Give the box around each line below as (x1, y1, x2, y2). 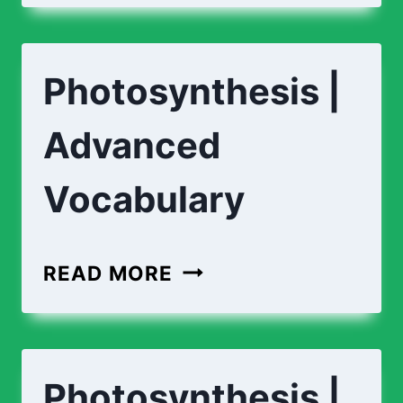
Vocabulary (43, 176, 245, 221)
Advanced (43, 122, 220, 167)
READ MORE (43, 260, 174, 285)
